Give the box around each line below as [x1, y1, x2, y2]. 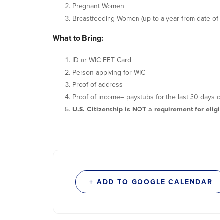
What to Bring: [53, 32, 103, 44]
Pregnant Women [72, 1, 124, 12]
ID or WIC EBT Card [72, 55, 131, 66]
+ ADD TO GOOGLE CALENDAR [89, 177, 213, 188]
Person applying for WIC [72, 67, 145, 78]
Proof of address [72, 80, 123, 90]
